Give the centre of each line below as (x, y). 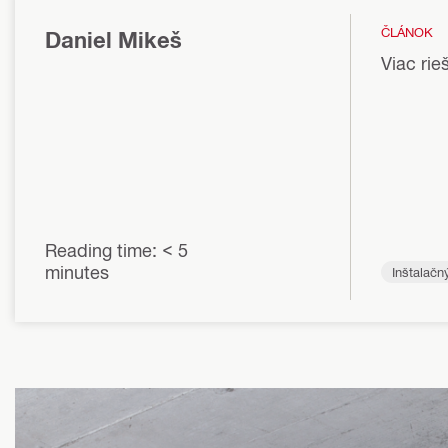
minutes (77, 271)
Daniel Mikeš (113, 39)
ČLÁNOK (407, 31)
